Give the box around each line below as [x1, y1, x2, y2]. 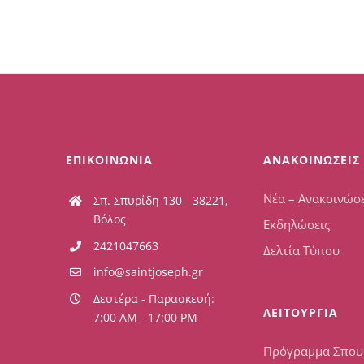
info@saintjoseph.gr [93, 264, 203, 280]
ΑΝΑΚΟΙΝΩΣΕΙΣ [262, 151, 360, 167]
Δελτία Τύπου [262, 241, 340, 258]
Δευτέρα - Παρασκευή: [93, 291, 214, 307]
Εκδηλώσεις [262, 215, 330, 232]
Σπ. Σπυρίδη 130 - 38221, [93, 192, 228, 208]
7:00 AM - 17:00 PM [93, 310, 197, 326]
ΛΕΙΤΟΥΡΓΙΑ [262, 304, 338, 320]
